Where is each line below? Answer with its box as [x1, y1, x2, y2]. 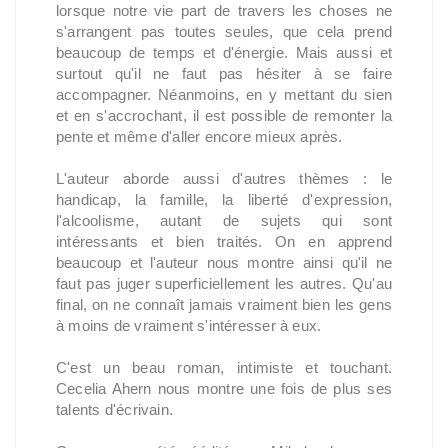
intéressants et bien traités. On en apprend [56, 233, 392, 250]
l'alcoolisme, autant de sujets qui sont [56, 212, 392, 229]
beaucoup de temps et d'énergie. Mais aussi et [56, 44, 392, 61]
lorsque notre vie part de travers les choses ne [56, 2, 392, 19]
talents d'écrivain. [56, 401, 173, 418]
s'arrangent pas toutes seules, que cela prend [56, 23, 392, 40]
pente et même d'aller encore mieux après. [56, 128, 343, 145]
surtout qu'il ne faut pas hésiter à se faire [56, 65, 392, 82]
